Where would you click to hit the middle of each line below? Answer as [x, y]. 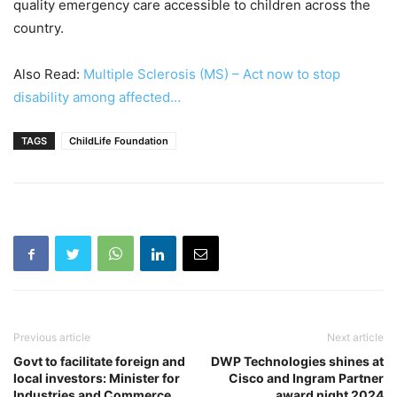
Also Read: [48, 74]
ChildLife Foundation [119, 141]
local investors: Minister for [97, 378]
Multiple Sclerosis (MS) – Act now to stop [212, 74]
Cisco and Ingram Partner [306, 378]
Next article [355, 338]
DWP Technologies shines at [297, 362]
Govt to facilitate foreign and [99, 362]
